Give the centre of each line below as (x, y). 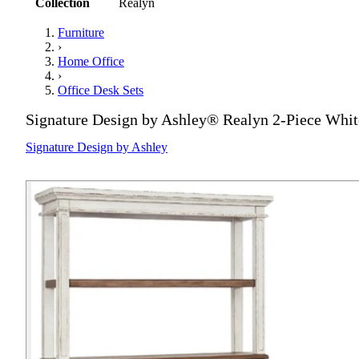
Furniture (81, 33)
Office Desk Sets (101, 91)
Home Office (91, 62)
